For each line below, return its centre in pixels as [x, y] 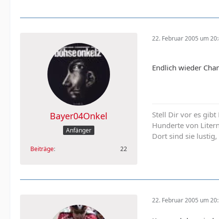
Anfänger [79, 131]
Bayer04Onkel [79, 116]
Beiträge [42, 149]
